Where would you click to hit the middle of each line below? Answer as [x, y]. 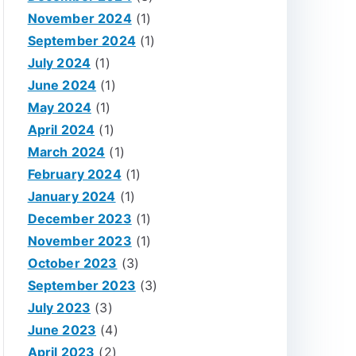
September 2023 [81, 285]
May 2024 [59, 107]
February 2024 [74, 174]
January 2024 [72, 196]
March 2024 [66, 152]
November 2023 [79, 241]
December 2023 [79, 219]
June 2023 [62, 330]
